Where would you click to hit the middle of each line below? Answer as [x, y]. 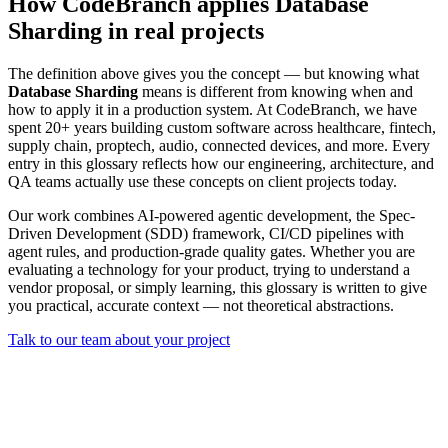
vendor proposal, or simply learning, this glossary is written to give [217, 287]
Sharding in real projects [136, 30]
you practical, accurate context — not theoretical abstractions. [201, 305]
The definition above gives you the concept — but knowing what [213, 73]
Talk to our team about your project [119, 339]
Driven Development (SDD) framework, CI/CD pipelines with [206, 233]
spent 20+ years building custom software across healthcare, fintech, [222, 127]
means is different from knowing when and [275, 91]
